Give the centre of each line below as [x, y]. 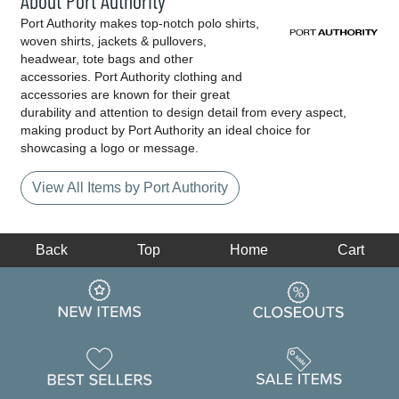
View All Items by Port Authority [130, 188]
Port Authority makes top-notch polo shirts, [140, 24]
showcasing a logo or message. [110, 148]
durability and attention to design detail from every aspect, [183, 113]
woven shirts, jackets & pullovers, [114, 41]
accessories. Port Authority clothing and [131, 77]
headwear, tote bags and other [107, 59]
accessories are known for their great [125, 95]
